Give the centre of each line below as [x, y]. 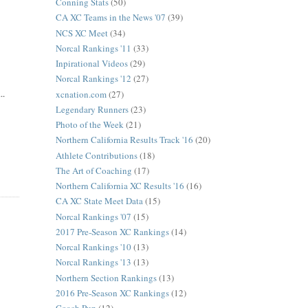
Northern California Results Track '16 [124, 140]
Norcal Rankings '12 [93, 79]
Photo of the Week [89, 125]
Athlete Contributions [96, 155]
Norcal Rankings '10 [93, 247]
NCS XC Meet [81, 33]
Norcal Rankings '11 [93, 48]
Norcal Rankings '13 [93, 262]
